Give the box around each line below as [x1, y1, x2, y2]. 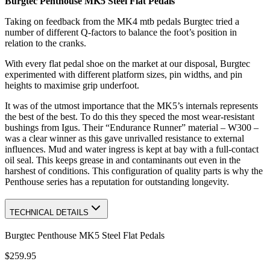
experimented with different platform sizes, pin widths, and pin [5, 69, 242, 80]
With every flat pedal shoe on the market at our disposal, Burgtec [5, 58, 250, 69]
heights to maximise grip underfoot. [5, 80, 139, 91]
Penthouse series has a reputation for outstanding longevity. [5, 177, 229, 187]
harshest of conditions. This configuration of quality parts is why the [5, 166, 263, 177]
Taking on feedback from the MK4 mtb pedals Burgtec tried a [5, 16, 239, 27]
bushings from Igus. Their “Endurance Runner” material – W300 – [5, 122, 259, 133]
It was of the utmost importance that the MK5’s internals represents [5, 101, 258, 111]
